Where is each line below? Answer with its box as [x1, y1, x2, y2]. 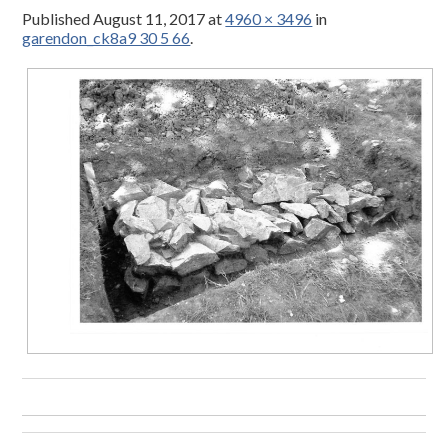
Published [22, 9, 94, 29]
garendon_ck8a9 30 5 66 [22, 28, 191, 48]
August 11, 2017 [93, 9, 206, 29]
